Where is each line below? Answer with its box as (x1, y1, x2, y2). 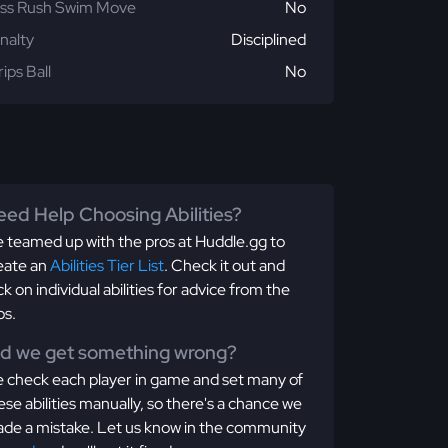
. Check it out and (164, 255, 285, 276)
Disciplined (231, 29, 306, 50)
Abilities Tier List (50, 255, 164, 276)
